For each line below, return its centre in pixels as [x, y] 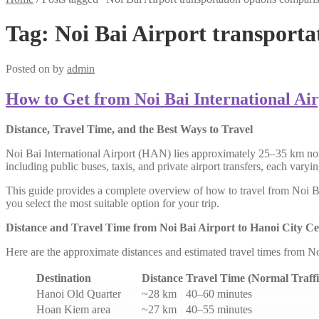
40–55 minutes [219, 309]
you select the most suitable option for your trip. [113, 203]
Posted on [29, 68]
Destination [64, 278]
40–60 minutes [219, 293]
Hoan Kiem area [73, 309]
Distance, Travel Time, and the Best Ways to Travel [129, 129]
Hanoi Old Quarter [79, 293]
